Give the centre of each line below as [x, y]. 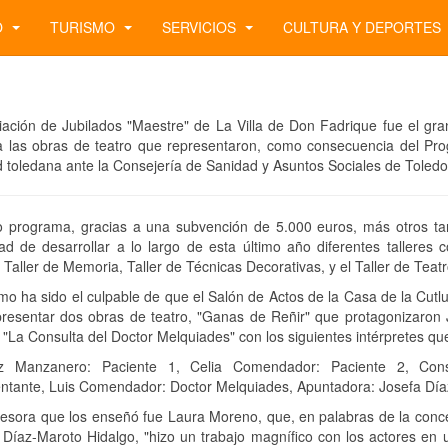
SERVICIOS [201, 27]
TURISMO [84, 27]
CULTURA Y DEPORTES [364, 27]
